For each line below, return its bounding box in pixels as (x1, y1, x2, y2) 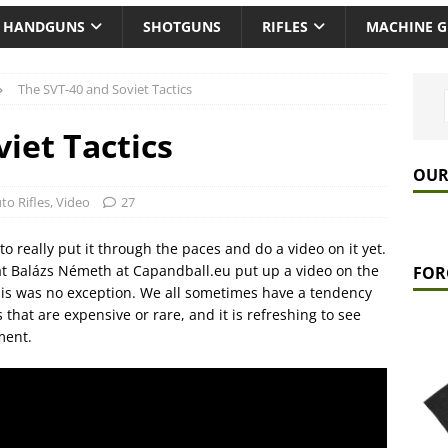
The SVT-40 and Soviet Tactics (18, 80, 192, 99)
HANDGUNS (3, 17, 85, 37)
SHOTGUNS (143, 17, 221, 37)
